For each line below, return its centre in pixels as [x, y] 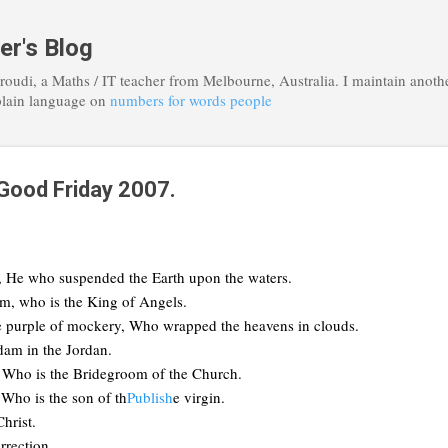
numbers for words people [191, 100]
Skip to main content [224, 25]
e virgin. [199, 396]
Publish [150, 396]
